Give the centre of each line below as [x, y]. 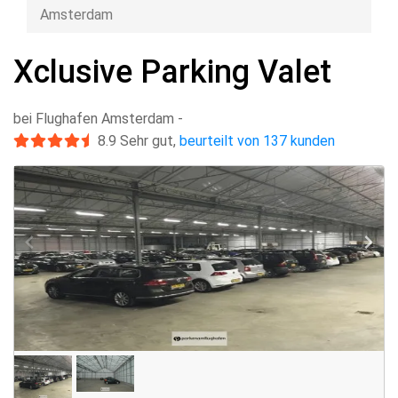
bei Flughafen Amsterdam [94, 119]
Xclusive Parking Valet [172, 72]
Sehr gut [145, 141]
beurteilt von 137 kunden [257, 141]
